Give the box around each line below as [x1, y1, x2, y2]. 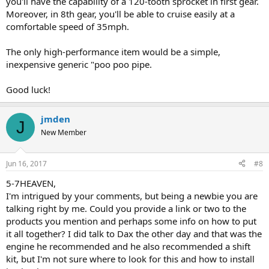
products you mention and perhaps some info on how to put [6, 214, 256, 227]
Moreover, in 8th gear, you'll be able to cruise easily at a [6, 8, 235, 20]
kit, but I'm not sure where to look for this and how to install [6, 252, 255, 265]
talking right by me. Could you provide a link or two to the [6, 202, 246, 214]
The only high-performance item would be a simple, [6, 46, 220, 58]
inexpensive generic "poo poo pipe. [6, 58, 152, 71]
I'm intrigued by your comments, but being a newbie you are [6, 189, 258, 202]
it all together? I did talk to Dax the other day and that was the [6, 227, 262, 240]
